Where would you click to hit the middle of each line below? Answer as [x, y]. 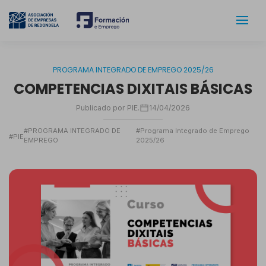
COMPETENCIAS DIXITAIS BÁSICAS [133, 88]
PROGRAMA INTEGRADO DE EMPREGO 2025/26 [133, 69]
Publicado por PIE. [108, 107]
